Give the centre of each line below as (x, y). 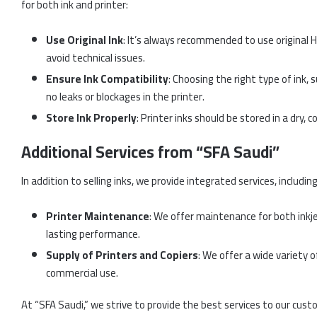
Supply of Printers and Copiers (122, 255)
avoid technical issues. (96, 58)
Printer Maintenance (98, 216)
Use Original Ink (85, 40)
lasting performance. (93, 234)
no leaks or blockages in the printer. (125, 97)
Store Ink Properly (91, 118)
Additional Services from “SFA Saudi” (150, 152)
